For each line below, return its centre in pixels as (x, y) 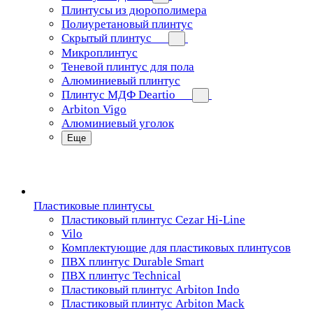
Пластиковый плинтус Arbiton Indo (151, 290)
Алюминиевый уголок (118, 123)
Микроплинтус (100, 53)
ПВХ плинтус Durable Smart (133, 262)
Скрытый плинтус (107, 38)
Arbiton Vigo (94, 109)
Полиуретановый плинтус (127, 24)
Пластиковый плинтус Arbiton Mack (153, 304)
